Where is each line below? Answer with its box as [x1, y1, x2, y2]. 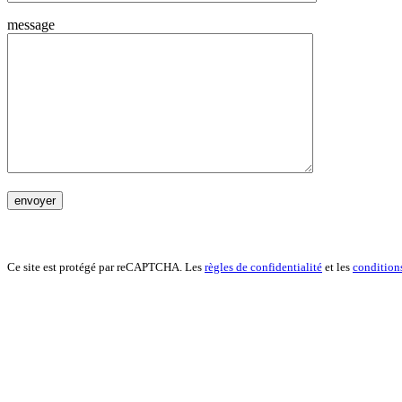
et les [322, 260, 353, 275]
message [7, 17, 55, 33]
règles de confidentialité [205, 260, 322, 275]
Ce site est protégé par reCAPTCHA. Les [7, 260, 205, 275]
